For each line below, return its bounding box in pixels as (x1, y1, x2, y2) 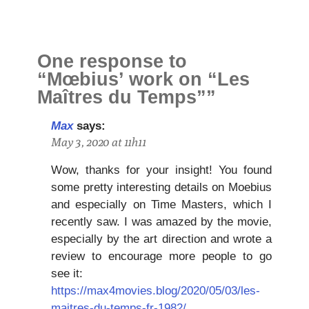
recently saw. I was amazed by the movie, (51, 215, 272, 229)
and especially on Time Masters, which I (51, 198, 272, 212)
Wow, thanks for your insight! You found (51, 163, 272, 177)
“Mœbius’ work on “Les (37, 69, 250, 90)
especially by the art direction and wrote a (51, 232, 272, 246)
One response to (37, 51, 187, 72)
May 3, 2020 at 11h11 (51, 135, 146, 150)
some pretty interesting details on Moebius (51, 181, 272, 195)
